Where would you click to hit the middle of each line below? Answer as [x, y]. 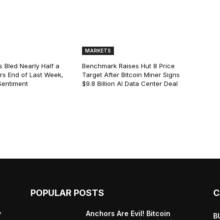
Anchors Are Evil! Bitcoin [128, 214]
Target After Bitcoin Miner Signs [131, 75]
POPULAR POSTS [67, 193]
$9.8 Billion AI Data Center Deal [130, 84]
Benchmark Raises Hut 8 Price [129, 66]
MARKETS [98, 51]
